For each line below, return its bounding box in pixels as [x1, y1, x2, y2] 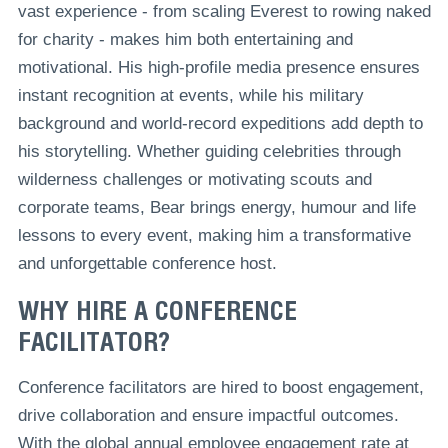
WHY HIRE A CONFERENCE [17, 295, 297, 327]
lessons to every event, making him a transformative [17, 225, 411, 245]
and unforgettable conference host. [17, 253, 277, 273]
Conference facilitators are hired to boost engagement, [17, 378, 424, 398]
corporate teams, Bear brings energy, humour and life [17, 197, 416, 217]
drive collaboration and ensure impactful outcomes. [17, 406, 399, 426]
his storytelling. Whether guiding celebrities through [17, 141, 401, 161]
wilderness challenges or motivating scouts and [17, 169, 372, 189]
